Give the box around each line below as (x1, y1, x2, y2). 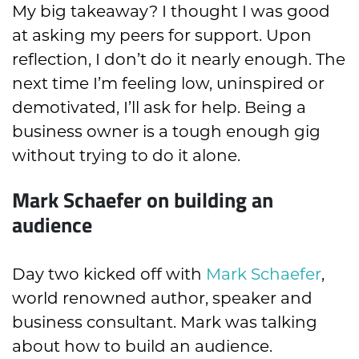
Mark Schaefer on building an (12, 184, 273, 215)
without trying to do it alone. (12, 146, 240, 166)
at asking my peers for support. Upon (12, 26, 312, 46)
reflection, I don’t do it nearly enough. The (12, 50, 345, 70)
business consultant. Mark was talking (12, 313, 317, 333)
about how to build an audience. (12, 337, 272, 357)
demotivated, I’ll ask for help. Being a (12, 98, 306, 118)
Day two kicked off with (12, 264, 206, 284)
